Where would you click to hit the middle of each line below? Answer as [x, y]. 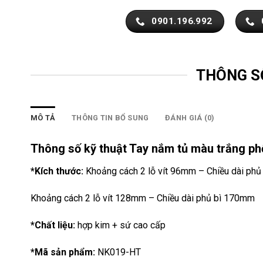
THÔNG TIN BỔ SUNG [110, 118]
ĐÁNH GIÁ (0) [190, 118]
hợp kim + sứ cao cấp [120, 225]
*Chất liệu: [53, 225]
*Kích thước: [57, 171]
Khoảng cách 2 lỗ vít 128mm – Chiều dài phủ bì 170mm [143, 198]
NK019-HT [119, 252]
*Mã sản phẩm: [64, 252]
